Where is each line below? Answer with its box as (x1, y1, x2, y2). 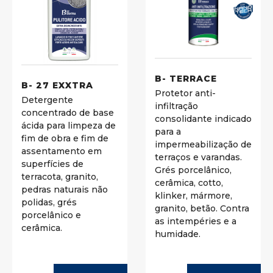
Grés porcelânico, (155, 165, 232, 176)
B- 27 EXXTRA (21, 79, 93, 91)
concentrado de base (21, 107, 114, 119)
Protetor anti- (155, 88, 216, 99)
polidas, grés (21, 197, 77, 208)
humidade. (155, 229, 200, 240)
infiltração (155, 101, 198, 112)
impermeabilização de (155, 139, 252, 151)
